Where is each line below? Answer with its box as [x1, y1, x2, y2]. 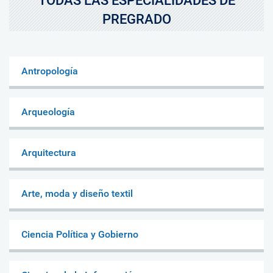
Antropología [21, 65, 78, 77]
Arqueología [21, 105, 75, 118]
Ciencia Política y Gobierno [21, 228, 138, 240]
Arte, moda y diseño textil [21, 187, 133, 199]
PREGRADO [102, 11, 171, 27]
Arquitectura [21, 146, 76, 158]
